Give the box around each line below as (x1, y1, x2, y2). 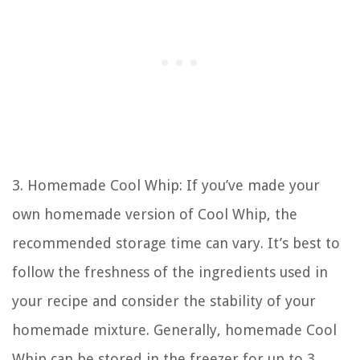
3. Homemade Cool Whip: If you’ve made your (12, 176, 320, 194)
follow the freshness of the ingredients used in (12, 263, 328, 280)
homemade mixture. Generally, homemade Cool (12, 321, 337, 338)
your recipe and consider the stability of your (12, 292, 316, 309)
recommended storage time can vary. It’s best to (12, 234, 340, 252)
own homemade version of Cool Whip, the (12, 205, 297, 223)
